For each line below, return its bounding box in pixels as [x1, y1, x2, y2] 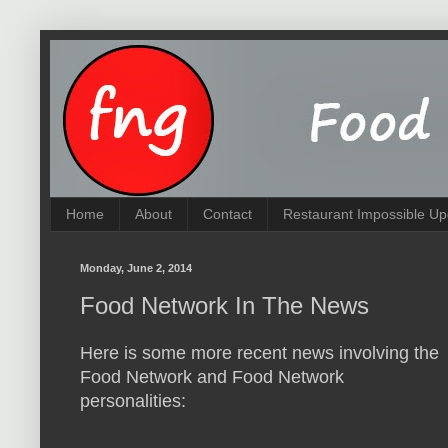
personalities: [80, 391, 186, 412]
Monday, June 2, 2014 [80, 261, 192, 274]
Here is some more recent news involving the [80, 343, 439, 364]
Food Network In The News [80, 291, 369, 319]
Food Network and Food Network [80, 367, 344, 388]
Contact [203, 206, 252, 223]
